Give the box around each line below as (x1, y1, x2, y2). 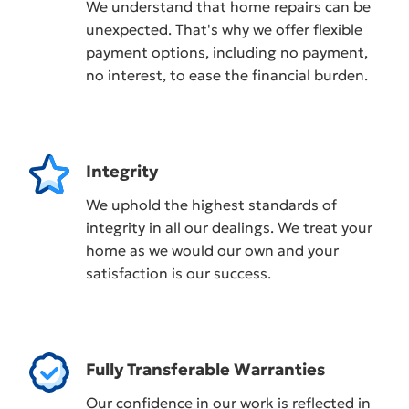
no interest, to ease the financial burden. (86, 65, 369, 84)
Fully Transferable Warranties (86, 358, 326, 380)
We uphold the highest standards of (86, 194, 338, 214)
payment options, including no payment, (86, 42, 369, 61)
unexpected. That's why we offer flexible (86, 19, 363, 38)
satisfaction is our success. (86, 263, 272, 282)
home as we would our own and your (86, 240, 340, 259)
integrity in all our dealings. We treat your (86, 217, 373, 236)
